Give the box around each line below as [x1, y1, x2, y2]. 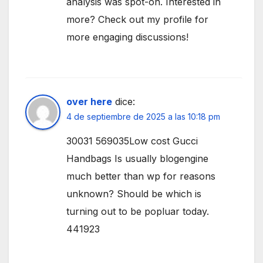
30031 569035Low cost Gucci [66, 135, 198, 147]
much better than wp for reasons [66, 170, 215, 183]
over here [66, 96, 112, 108]
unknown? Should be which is [66, 188, 201, 200]
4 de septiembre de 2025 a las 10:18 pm [66, 112, 220, 122]
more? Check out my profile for [66, 14, 208, 26]
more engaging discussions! [66, 31, 188, 43]
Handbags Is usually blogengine [66, 153, 208, 165]
